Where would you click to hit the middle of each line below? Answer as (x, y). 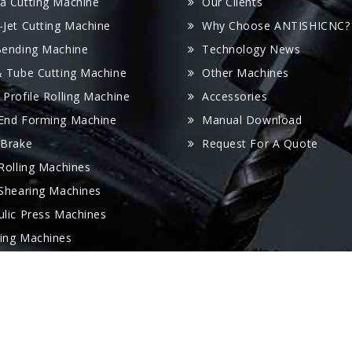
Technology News (251, 49)
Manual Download (252, 120)
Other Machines (246, 73)
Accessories (235, 96)
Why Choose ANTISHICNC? (276, 26)
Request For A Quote (260, 143)
